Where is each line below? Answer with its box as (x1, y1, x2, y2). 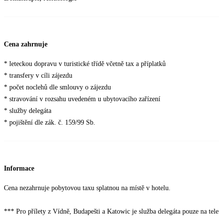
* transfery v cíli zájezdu (4, 72, 74, 80)
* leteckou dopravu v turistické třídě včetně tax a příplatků (4, 60, 166, 68)
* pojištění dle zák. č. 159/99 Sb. (4, 119, 95, 127)
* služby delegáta (4, 107, 51, 115)
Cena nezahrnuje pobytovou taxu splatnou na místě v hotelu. (4, 184, 173, 192)
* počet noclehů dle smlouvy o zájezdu (4, 84, 113, 91)
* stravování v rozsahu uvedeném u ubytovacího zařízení (4, 95, 160, 103)
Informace (4, 164, 34, 172)
